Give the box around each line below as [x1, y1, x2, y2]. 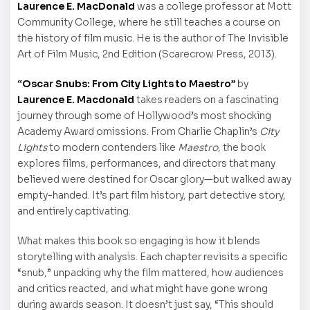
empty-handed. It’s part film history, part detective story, [17, 188, 286, 201]
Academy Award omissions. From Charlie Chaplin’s [17, 125, 259, 138]
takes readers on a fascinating [134, 93, 279, 106]
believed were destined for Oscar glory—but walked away [17, 172, 291, 185]
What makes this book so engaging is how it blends [17, 234, 260, 247]
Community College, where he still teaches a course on [17, 15, 280, 28]
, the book [218, 140, 266, 154]
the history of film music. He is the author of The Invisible [17, 31, 289, 44]
